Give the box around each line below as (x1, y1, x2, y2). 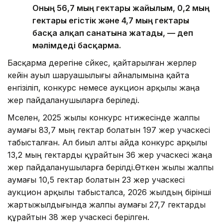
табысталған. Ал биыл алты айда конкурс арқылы (7, 137, 207, 148)
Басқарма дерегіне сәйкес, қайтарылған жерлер (7, 58, 197, 68)
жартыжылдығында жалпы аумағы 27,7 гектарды (7, 200, 206, 210)
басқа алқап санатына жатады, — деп (32, 28, 193, 38)
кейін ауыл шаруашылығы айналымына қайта (7, 70, 189, 81)
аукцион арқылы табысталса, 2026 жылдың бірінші (7, 187, 211, 198)
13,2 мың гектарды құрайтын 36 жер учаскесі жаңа (7, 150, 212, 160)
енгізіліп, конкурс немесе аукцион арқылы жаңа (7, 83, 200, 93)
